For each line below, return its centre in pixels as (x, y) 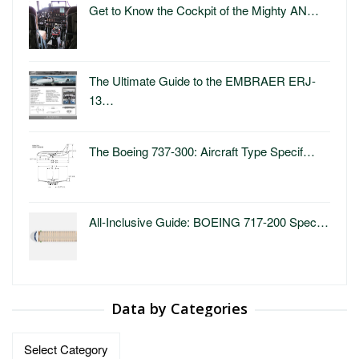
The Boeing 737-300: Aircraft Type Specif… (202, 151)
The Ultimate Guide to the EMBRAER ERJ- (202, 81)
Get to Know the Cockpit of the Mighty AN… (204, 10)
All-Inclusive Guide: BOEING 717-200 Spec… (209, 222)
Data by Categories (179, 309)
